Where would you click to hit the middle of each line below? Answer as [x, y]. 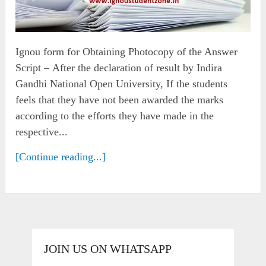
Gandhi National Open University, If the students [122, 83]
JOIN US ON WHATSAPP [107, 248]
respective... [42, 132]
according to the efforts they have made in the [115, 115]
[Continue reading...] [61, 156]
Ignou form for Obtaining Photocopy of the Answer [127, 51]
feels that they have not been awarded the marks [120, 99]
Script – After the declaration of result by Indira [119, 67]
